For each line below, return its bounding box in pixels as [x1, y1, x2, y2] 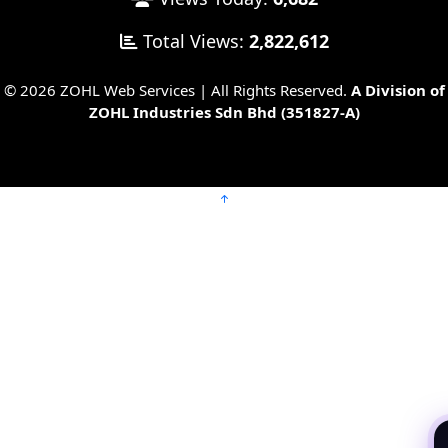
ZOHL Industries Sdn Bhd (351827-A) [88, 101, 360, 122]
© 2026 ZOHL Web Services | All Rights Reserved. [3, 79, 347, 100]
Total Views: [137, 28, 249, 53]
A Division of [346, 79, 445, 100]
